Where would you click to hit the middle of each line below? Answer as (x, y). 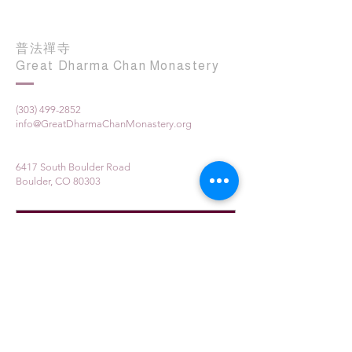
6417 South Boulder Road (73, 167)
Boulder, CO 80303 (58, 181)
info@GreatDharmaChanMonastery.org (104, 124)
